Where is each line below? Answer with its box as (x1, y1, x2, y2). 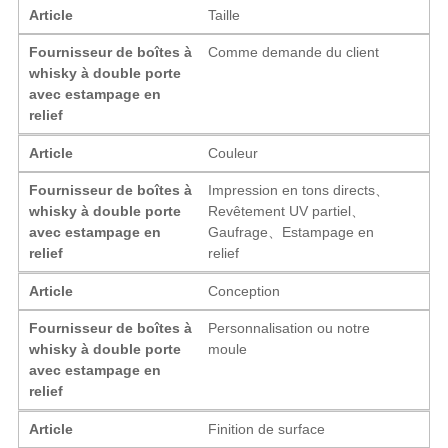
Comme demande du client (208, 43, 380, 60)
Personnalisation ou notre (208, 319, 371, 336)
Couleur (208, 144, 259, 161)
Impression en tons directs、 (208, 181, 390, 198)
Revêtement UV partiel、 (208, 202, 366, 219)
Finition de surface (208, 420, 326, 437)
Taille (208, 6, 241, 23)
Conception (208, 282, 281, 299)
